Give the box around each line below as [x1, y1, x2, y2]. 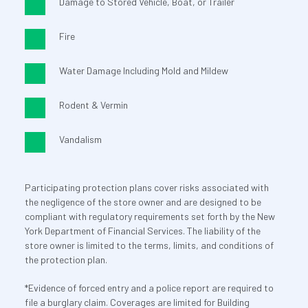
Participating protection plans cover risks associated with [24, 181, 269, 194]
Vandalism [58, 133, 102, 146]
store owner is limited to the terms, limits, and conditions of [24, 239, 274, 252]
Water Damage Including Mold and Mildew [58, 65, 228, 77]
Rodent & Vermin [58, 99, 128, 111]
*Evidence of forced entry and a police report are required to [24, 282, 274, 294]
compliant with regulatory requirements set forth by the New [24, 210, 275, 223]
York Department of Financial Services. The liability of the [24, 225, 261, 237]
